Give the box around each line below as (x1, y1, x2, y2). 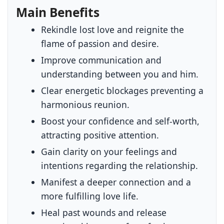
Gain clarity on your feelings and (41, 145, 177, 157)
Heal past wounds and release (41, 206, 167, 218)
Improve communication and (41, 53, 162, 66)
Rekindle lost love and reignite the (41, 23, 184, 35)
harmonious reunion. (41, 98, 130, 110)
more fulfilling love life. (41, 189, 139, 202)
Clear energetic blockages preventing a (41, 84, 204, 96)
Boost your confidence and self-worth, (41, 114, 200, 127)
